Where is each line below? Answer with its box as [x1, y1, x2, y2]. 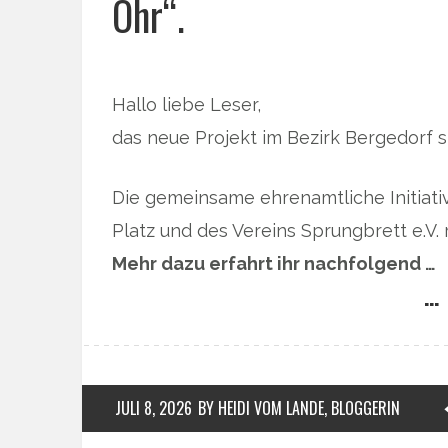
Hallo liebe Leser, [112, 94, 261, 116]
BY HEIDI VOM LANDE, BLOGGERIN [198, 396, 400, 421]
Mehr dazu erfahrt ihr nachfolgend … [112, 253, 436, 275]
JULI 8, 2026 [115, 396, 192, 421]
